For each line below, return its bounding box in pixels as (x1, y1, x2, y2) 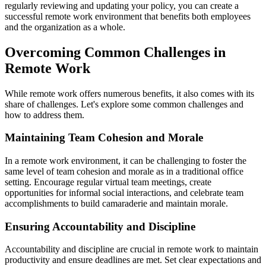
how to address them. (5, 109, 84, 120)
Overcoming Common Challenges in (5, 44, 226, 60)
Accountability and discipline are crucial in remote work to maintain (5, 244, 258, 255)
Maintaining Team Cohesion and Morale (5, 131, 203, 144)
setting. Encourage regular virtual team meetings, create (5, 177, 211, 187)
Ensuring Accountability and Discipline (5, 220, 195, 233)
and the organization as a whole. (5, 21, 125, 32)
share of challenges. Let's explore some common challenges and (5, 99, 243, 109)
